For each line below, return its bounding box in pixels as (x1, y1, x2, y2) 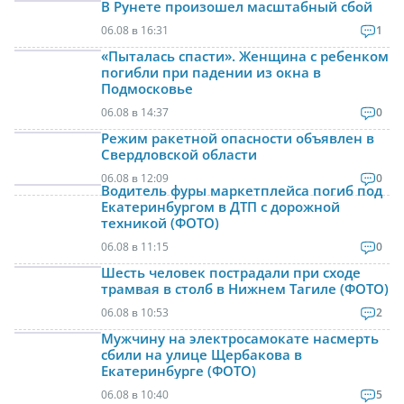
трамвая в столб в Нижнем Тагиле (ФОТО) (101, 280, 389, 298)
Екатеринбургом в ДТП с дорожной (101, 197, 340, 216)
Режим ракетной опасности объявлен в (101, 129, 374, 148)
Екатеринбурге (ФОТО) (101, 362, 256, 381)
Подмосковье (101, 79, 193, 98)
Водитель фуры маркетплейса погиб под (101, 181, 382, 200)
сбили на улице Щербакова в (101, 345, 302, 364)
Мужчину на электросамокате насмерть (101, 329, 379, 348)
